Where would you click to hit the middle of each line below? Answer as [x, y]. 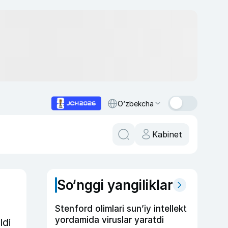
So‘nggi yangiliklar [115, 185]
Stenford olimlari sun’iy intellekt [121, 209]
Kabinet [167, 134]
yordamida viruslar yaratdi [109, 220]
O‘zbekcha [136, 103]
